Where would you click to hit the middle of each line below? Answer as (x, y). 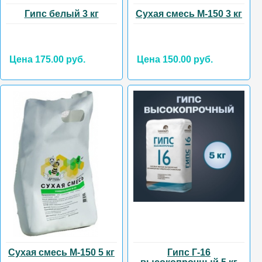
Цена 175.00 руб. (47, 60)
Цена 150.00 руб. (175, 60)
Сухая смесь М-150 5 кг (61, 253)
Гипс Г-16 (189, 253)
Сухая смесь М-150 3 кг (189, 14)
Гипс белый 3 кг (61, 14)
